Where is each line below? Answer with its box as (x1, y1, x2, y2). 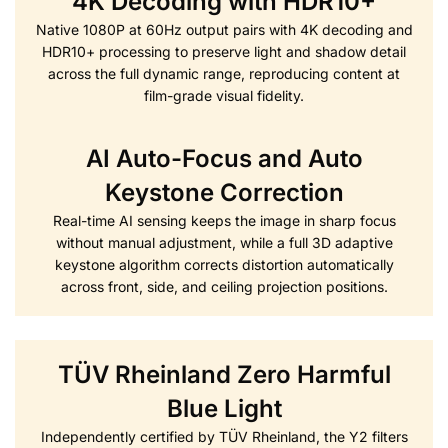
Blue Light (166, 394, 282, 424)
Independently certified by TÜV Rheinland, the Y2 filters (40, 428, 408, 446)
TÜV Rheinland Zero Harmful (57, 360, 391, 390)
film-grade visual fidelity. (144, 86, 304, 104)
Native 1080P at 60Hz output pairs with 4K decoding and (35, 20, 413, 38)
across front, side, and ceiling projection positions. (60, 278, 388, 296)
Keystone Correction (104, 178, 344, 208)
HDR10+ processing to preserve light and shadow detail (42, 42, 406, 60)
